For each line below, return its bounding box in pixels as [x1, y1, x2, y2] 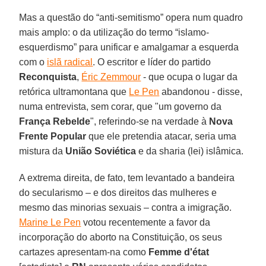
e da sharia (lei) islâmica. [136, 145, 244, 156]
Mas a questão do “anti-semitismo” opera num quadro [19, 12, 243, 23]
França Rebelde [19, 116, 91, 126]
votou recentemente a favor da [81, 217, 211, 227]
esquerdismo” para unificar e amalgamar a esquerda [19, 42, 239, 52]
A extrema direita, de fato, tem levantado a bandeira [19, 172, 235, 183]
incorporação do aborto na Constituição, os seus [19, 232, 223, 242]
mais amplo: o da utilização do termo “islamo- [19, 27, 210, 37]
